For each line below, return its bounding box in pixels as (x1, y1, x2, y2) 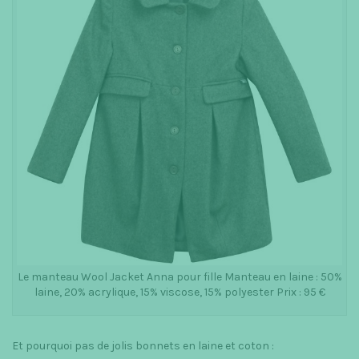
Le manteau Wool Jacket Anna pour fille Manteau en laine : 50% (17, 270, 342, 284)
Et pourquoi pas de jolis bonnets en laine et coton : (12, 339, 274, 353)
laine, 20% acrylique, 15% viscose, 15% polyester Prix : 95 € (34, 285, 325, 299)
